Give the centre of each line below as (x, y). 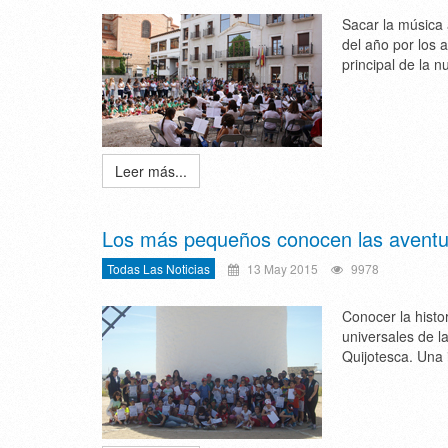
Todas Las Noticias (158, 268)
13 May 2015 (281, 268)
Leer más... (151, 171)
